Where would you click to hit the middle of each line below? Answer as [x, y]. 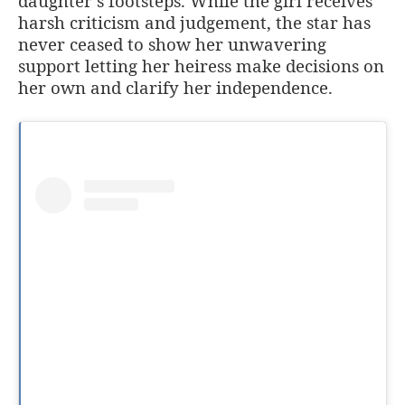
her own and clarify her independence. [175, 87]
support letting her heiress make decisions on [201, 65]
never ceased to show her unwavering [172, 43]
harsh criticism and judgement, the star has [194, 22]
